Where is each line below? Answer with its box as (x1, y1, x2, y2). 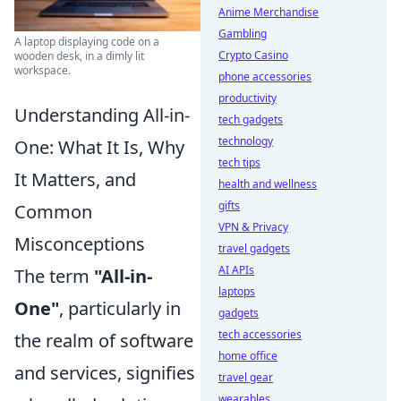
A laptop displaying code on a (14, 33, 159, 49)
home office (218, 348, 277, 363)
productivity (218, 90, 277, 106)
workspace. (14, 62, 71, 78)
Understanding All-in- (14, 102, 190, 127)
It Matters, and (14, 166, 136, 192)
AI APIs (218, 262, 254, 277)
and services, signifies (14, 360, 195, 385)
